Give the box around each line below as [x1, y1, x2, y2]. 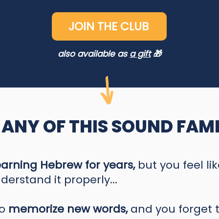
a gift [130, 48, 151, 60]
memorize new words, [8, 201, 131, 217]
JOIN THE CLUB [68, 19, 149, 34]
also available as [58, 48, 130, 60]
